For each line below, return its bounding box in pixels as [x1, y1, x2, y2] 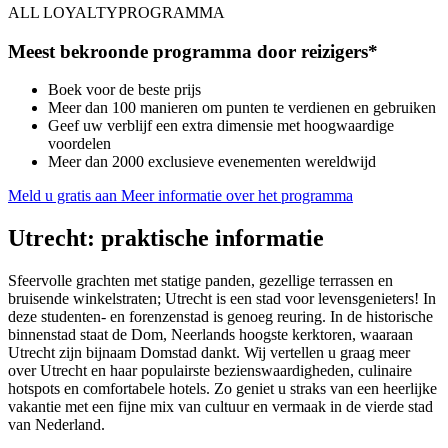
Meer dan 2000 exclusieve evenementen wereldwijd [48, 153, 376, 171]
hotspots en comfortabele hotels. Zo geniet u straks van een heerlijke [8, 380, 437, 398]
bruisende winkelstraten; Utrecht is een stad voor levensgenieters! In [8, 290, 436, 308]
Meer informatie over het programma [121, 187, 353, 205]
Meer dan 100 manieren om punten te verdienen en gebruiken [48, 99, 436, 117]
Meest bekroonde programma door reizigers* [8, 40, 378, 62]
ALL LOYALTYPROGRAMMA [8, 3, 225, 21]
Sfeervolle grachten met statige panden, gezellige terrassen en [8, 272, 393, 290]
